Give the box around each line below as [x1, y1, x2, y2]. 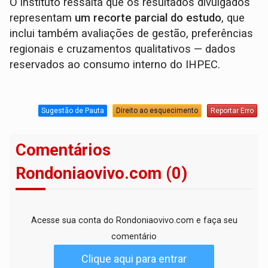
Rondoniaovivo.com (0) [16, 164, 188, 184]
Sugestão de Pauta [41, 106, 104, 115]
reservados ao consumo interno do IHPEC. [10, 58, 221, 72]
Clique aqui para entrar [81, 252, 187, 266]
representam [10, 11, 75, 25]
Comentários [16, 141, 111, 160]
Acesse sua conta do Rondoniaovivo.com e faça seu [31, 215, 237, 226]
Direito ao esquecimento [115, 106, 198, 115]
